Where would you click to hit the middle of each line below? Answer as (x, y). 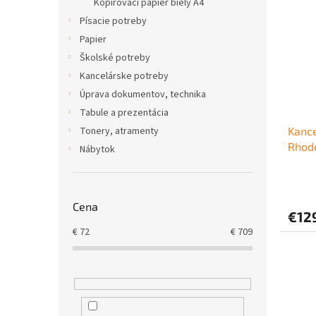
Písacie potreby (113, 21)
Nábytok (97, 150)
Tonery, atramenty (119, 131)
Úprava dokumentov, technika (143, 95)
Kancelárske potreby (124, 76)
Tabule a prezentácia (124, 113)
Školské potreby (115, 58)
